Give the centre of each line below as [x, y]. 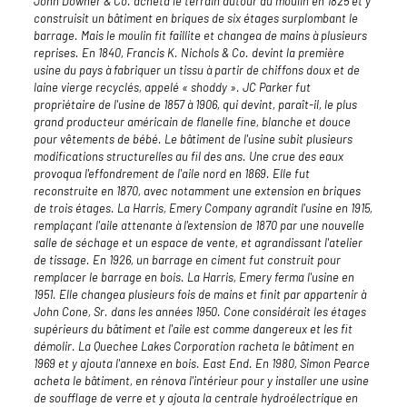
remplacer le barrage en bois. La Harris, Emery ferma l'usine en [194, 278]
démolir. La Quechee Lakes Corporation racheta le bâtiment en [194, 347]
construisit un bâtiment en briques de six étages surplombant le [195, 19]
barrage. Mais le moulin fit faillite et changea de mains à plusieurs [200, 36]
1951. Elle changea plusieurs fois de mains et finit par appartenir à [199, 295]
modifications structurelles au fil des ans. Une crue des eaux [188, 157]
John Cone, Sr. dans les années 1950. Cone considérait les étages [199, 312]
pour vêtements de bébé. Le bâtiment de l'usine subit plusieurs [193, 139]
